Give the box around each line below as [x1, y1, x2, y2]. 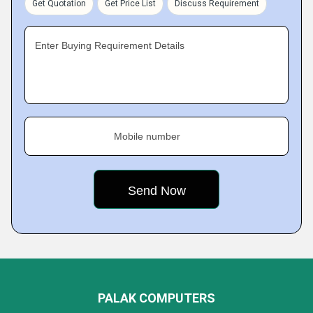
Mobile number [114, 131, 180, 142]
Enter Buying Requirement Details [35, 40, 184, 51]
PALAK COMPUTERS [98, 291, 215, 305]
